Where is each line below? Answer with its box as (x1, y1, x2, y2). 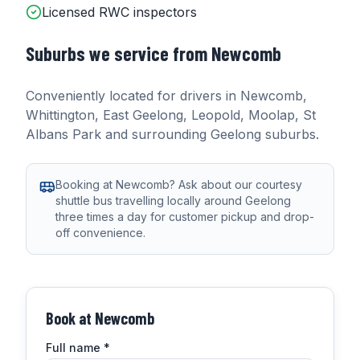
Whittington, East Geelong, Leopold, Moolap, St (26, 107, 316, 123)
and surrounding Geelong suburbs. (101, 126, 319, 142)
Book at (46, 309, 95, 328)
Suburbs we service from (26, 42, 211, 65)
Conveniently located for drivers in (26, 88, 240, 104)
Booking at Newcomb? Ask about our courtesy (55, 178, 302, 191)
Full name (46, 341, 100, 354)
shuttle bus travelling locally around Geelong (55, 194, 291, 207)
